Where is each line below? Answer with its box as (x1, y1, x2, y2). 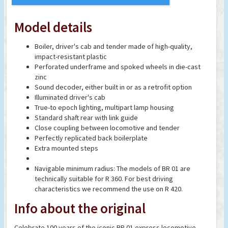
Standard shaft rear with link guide (35, 112, 138, 122)
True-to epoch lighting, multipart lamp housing (35, 102, 174, 112)
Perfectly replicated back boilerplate (35, 133, 148, 142)
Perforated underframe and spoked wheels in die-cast (35, 62, 201, 71)
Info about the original (14, 199, 146, 217)
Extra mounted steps (35, 143, 98, 153)
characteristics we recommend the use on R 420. (35, 184, 183, 193)
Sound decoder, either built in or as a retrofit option (35, 82, 192, 92)
